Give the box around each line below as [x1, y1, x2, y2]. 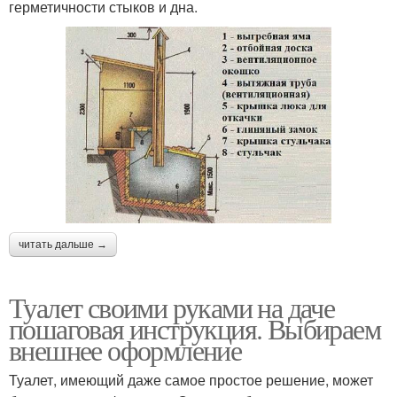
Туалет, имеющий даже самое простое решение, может [9, 370, 373, 391]
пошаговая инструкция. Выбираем [9, 309, 380, 348]
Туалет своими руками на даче [9, 288, 335, 327]
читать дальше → [19, 238, 107, 252]
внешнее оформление [9, 331, 242, 370]
